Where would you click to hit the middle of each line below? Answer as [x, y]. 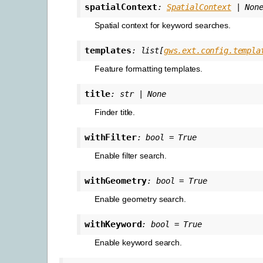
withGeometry [116, 181]
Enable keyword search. [138, 242]
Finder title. [115, 112]
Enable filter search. [131, 155]
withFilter [111, 137]
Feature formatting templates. [149, 68]
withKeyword [113, 224]
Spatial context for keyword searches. [163, 25]
